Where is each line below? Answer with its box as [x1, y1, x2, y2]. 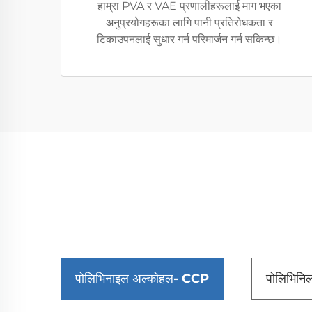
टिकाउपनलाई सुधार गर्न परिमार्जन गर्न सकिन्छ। [97, 33, 282, 46]
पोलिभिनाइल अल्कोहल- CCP [75, 271, 209, 286]
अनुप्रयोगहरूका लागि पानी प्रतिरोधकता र [106, 16, 273, 29]
